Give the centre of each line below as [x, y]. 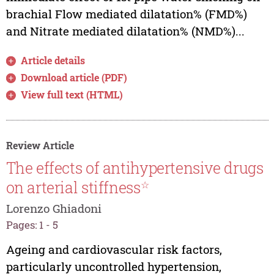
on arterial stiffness [73, 188]
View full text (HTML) [72, 94]
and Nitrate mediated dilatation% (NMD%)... [125, 31]
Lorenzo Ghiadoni [54, 209]
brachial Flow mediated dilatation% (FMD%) [126, 13]
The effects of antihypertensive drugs [135, 168]
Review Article [40, 145]
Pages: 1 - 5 [32, 225]
